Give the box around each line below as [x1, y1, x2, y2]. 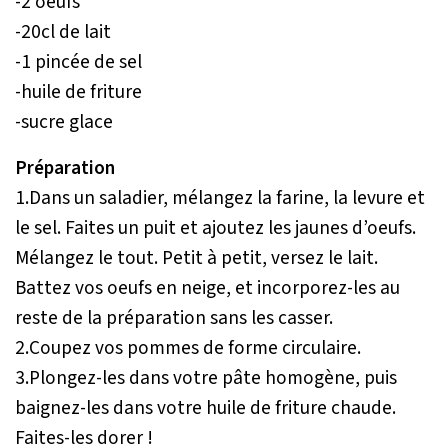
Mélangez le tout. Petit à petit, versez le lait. [15, 244, 378, 273]
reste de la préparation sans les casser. [15, 304, 333, 333]
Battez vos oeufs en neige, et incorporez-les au [15, 274, 400, 303]
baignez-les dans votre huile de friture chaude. [15, 394, 396, 423]
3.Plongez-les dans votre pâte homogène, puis [15, 364, 397, 393]
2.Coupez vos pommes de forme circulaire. [15, 334, 361, 363]
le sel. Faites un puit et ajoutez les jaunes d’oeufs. [15, 214, 416, 243]
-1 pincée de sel [15, 48, 142, 77]
